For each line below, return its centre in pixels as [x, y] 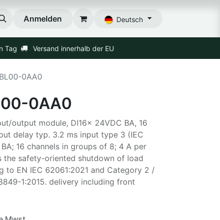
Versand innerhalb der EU [73, 48]
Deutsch [129, 20]
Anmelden [43, 19]
